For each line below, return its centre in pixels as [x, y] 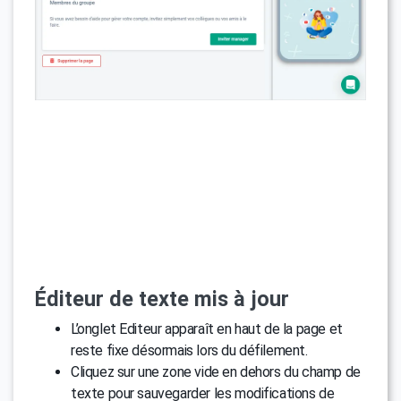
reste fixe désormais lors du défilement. [189, 350]
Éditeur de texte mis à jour [162, 299]
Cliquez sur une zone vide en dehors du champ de [216, 371]
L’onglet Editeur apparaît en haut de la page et [207, 328]
